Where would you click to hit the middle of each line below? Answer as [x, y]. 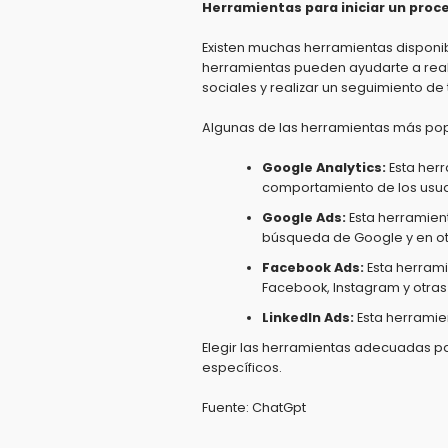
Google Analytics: [324, 167]
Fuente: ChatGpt [254, 407]
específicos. [242, 367]
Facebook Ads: [313, 267]
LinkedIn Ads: [308, 317]
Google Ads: [304, 217]
